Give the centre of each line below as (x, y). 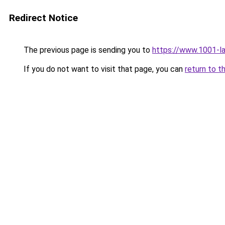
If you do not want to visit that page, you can (103, 69)
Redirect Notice (43, 18)
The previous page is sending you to (87, 50)
